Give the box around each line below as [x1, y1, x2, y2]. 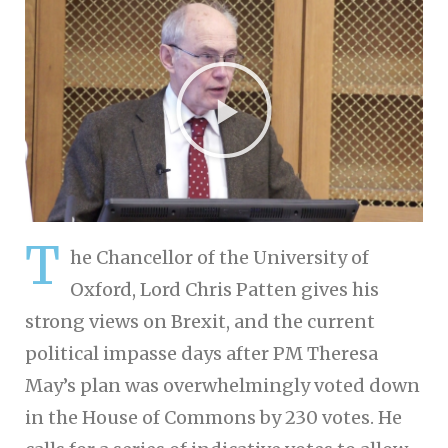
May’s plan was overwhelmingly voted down [25, 373, 420, 397]
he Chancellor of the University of [70, 245, 369, 269]
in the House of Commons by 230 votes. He [25, 405, 402, 429]
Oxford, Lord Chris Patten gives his [70, 277, 379, 301]
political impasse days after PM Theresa [25, 341, 378, 365]
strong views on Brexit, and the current [25, 309, 375, 333]
